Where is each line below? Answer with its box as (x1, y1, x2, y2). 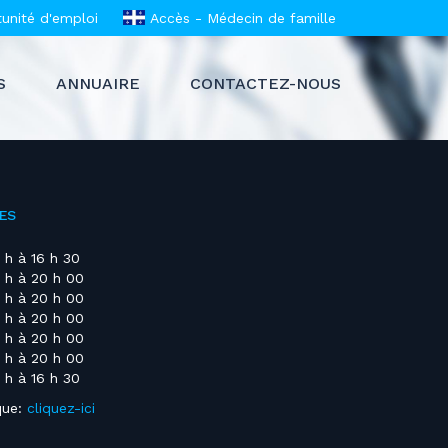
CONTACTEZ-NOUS (190, 74, 341, 93)
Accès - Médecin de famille (145, 10, 336, 26)
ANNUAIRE (56, 74, 140, 93)
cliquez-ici (26, 400, 95, 416)
